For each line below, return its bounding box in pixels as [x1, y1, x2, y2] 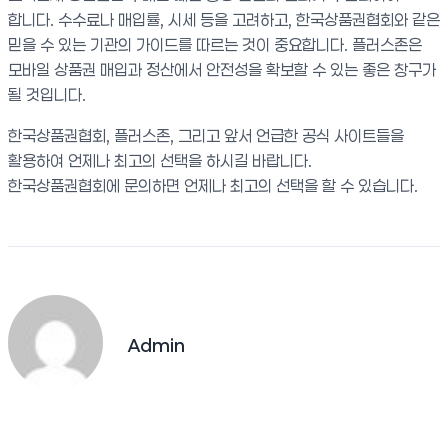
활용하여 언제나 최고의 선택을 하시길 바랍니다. [8, 151, 312, 170]
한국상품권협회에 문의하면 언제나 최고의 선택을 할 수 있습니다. [8, 176, 418, 195]
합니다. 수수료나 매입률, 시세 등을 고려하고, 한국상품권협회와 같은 [8, 10, 440, 29]
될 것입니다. [8, 85, 86, 104]
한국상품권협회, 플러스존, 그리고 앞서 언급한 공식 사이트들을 [8, 126, 404, 145]
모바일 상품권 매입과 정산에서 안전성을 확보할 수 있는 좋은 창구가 [8, 60, 436, 79]
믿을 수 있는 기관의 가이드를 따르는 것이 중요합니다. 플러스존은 [8, 35, 422, 54]
